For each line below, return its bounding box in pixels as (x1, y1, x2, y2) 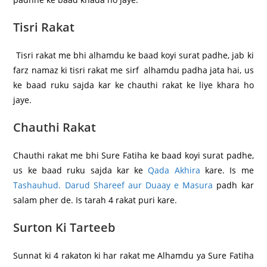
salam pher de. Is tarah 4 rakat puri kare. (13, 194, 178, 206)
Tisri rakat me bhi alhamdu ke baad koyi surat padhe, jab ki (13, 49, 254, 61)
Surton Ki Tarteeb (13, 219, 116, 236)
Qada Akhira (148, 164, 200, 176)
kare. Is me (200, 164, 254, 176)
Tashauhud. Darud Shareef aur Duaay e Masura (13, 179, 213, 191)
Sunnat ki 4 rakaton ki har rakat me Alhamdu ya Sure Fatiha (13, 250, 254, 262)
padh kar (213, 179, 254, 191)
